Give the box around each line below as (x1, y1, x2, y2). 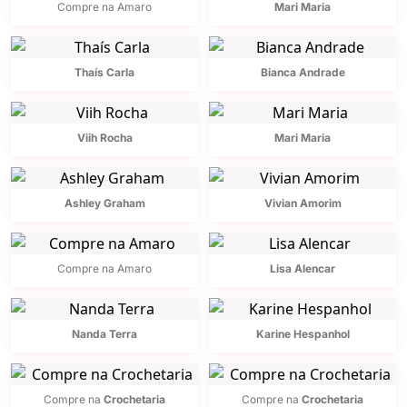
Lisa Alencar (270, 262, 335, 276)
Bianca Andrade (260, 65, 345, 80)
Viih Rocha (76, 131, 133, 145)
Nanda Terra (72, 327, 137, 342)
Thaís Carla (74, 65, 134, 80)
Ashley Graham (64, 196, 145, 211)
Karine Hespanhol (255, 327, 350, 342)
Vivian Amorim (263, 196, 342, 211)
